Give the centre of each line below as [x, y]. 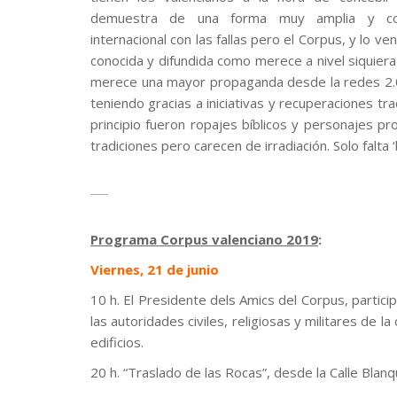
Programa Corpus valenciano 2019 [204, 239]
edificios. [117, 342]
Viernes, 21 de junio [155, 269]
